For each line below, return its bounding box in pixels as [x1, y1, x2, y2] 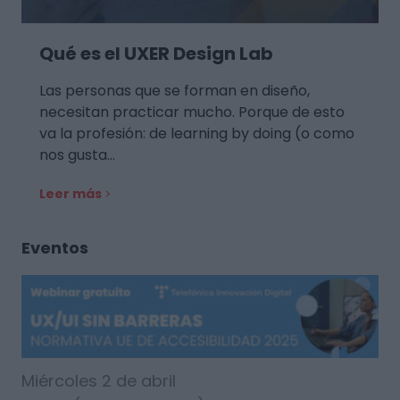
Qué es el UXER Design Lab [39, 41, 273, 67]
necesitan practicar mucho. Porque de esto [39, 102, 345, 123]
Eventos [21, 237, 88, 260]
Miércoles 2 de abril [21, 370, 176, 393]
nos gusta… [39, 145, 115, 166]
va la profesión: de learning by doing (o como [39, 123, 354, 145]
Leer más [39, 185, 102, 204]
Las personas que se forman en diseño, [39, 80, 310, 102]
